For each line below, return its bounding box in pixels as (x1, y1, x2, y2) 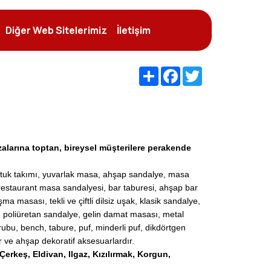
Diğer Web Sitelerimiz (5, 24, 108, 37)
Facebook (180, 65, 218, 77)
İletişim (117, 24, 151, 37)
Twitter (202, 65, 230, 77)
